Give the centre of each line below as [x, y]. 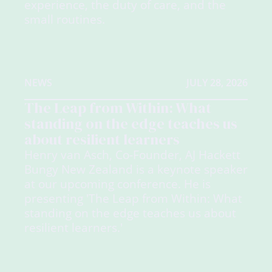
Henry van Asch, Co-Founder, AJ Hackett [132, 155]
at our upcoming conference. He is [117, 184]
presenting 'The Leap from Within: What [133, 199]
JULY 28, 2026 [217, 82]
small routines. [65, 19]
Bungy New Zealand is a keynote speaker [136, 169]
